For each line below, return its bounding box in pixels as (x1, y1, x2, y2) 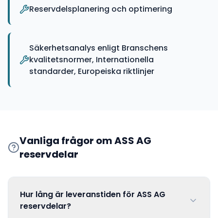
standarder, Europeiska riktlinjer (29, 66, 154, 77)
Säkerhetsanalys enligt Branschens (29, 42, 168, 54)
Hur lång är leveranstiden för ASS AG (20, 189, 165, 200)
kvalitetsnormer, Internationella (29, 54, 154, 65)
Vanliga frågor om (19, 134, 114, 147)
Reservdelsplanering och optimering (29, 3, 172, 15)
